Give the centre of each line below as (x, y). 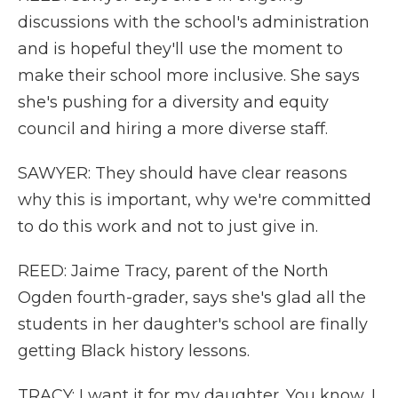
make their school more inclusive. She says (189, 76)
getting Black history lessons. (134, 351)
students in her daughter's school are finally (193, 324)
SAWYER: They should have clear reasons (183, 173)
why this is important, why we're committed (195, 200)
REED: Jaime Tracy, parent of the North (173, 271)
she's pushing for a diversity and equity (173, 102)
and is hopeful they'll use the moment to (180, 49)
